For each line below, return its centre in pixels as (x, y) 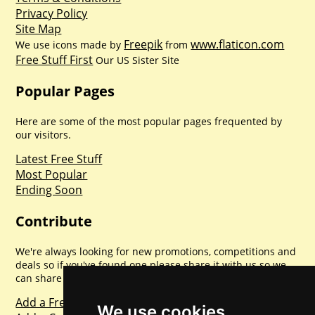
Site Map (39, 28)
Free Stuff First (54, 59)
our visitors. (44, 134)
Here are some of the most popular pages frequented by (149, 121)
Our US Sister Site (136, 60)
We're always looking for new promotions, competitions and (156, 251)
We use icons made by (70, 44)
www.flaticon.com (238, 44)
